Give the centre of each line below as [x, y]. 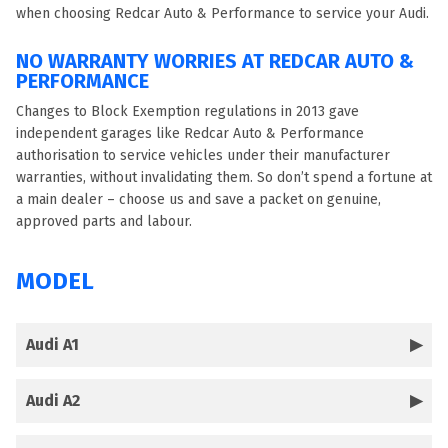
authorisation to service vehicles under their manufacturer [203, 155]
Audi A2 [53, 400]
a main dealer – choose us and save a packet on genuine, [198, 199]
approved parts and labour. [104, 221]
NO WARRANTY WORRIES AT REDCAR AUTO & [215, 61]
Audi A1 [52, 344]
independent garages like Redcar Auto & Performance [190, 133]
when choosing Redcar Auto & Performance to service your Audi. [222, 13]
